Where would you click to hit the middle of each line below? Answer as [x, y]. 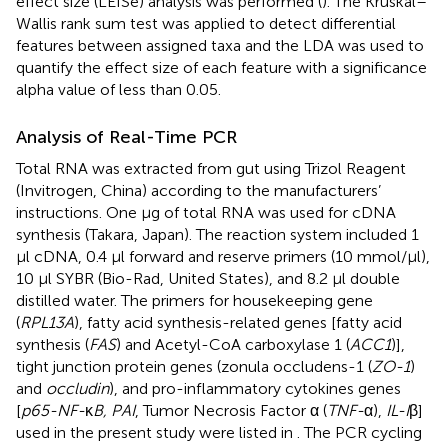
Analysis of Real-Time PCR [126, 136]
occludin [77, 388]
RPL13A [47, 322]
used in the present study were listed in [156, 432]
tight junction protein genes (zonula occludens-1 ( [194, 366]
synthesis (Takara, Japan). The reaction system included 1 [217, 234]
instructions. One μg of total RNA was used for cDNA [206, 212]
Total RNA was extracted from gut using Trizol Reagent [211, 168]
